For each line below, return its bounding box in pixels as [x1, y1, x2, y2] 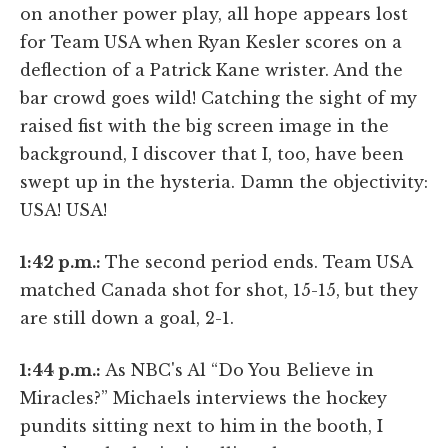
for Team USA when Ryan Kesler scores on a [20, 31, 402, 52]
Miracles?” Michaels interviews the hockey [20, 387, 387, 408]
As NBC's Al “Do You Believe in [101, 359, 374, 380]
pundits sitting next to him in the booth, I [20, 415, 383, 436]
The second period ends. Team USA [105, 251, 412, 272]
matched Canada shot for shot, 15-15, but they [20, 279, 418, 300]
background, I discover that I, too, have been [20, 143, 404, 164]
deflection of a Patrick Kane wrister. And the [20, 59, 403, 80]
